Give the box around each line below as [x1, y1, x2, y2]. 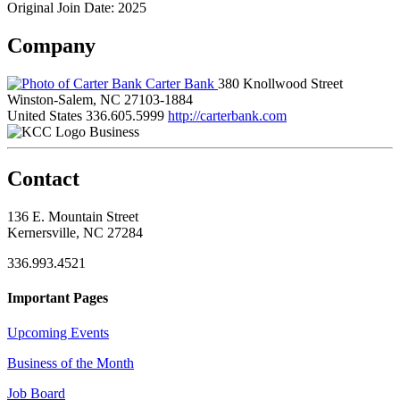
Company [7, 33, 96, 57]
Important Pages [7, 289, 108, 305]
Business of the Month [7, 355, 134, 371]
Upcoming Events [7, 325, 109, 341]
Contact [7, 166, 79, 190]
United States [7, 107, 82, 123]
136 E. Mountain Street [7, 208, 138, 224]
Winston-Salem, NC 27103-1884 [7, 91, 193, 107]
